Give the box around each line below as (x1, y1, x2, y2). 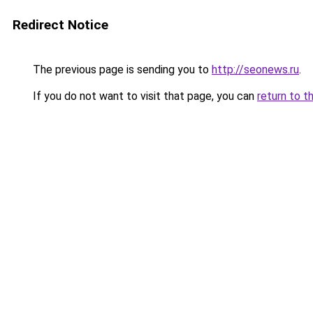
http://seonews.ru (212, 63, 299, 76)
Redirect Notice (13, 17, 108, 33)
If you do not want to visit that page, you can (30, 89, 257, 103)
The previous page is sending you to (30, 63, 212, 76)
